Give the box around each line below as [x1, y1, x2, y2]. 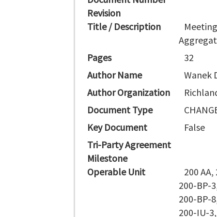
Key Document [87, 121, 147, 133]
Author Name [87, 69, 142, 81]
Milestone [87, 152, 127, 164]
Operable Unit [87, 166, 145, 178]
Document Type [87, 104, 153, 116]
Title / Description [87, 20, 161, 32]
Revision [87, 7, 121, 19]
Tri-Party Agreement [87, 139, 171, 151]
